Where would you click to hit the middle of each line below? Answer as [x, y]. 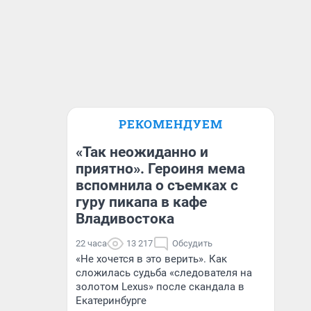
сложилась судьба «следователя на [164, 273]
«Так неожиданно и [142, 152]
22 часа [91, 243]
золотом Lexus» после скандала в [160, 287]
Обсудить [192, 243]
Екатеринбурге [111, 301]
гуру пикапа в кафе [141, 202]
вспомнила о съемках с [157, 185]
